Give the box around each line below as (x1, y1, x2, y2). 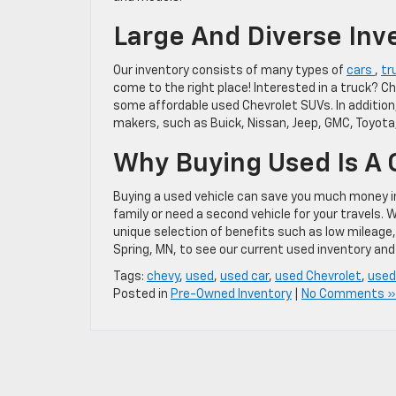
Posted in (113, 288, 171, 301)
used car (220, 270, 269, 283)
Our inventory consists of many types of (113, 65, 346, 77)
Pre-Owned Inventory (171, 288, 292, 301)
